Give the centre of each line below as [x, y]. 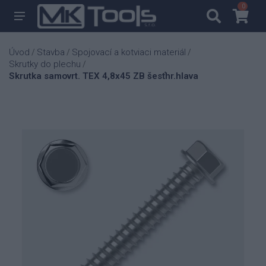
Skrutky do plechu [45, 64]
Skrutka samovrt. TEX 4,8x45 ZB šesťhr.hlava [104, 76]
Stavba [51, 52]
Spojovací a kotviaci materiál [129, 52]
